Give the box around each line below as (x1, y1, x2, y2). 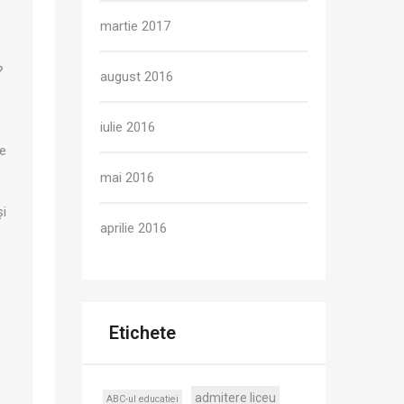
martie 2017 (100, 18, 170, 34)
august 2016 (100, 69, 173, 85)
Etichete (109, 322, 176, 344)
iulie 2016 (100, 119, 155, 135)
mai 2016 (100, 170, 154, 186)
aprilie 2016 (100, 220, 167, 236)
